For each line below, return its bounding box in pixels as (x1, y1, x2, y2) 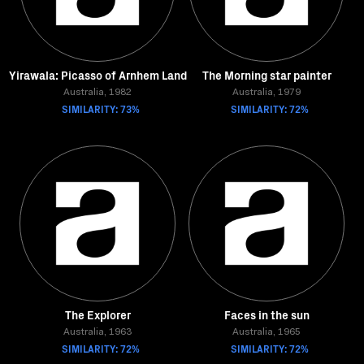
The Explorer (64, 306, 131, 323)
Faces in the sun (223, 306, 310, 323)
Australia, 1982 (63, 88, 132, 97)
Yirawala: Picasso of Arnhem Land (8, 67, 187, 83)
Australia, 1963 (63, 327, 132, 337)
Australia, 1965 (232, 327, 301, 337)
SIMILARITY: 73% (62, 102, 140, 115)
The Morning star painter (201, 67, 331, 83)
